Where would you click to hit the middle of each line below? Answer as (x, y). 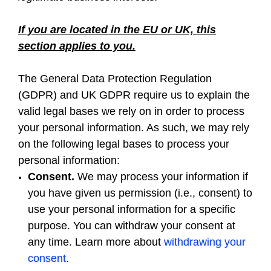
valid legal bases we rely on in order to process (131, 111)
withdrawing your (205, 242)
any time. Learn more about (96, 242)
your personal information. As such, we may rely (134, 128)
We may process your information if (163, 177)
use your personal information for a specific (132, 209)
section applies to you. (77, 46)
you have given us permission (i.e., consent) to (140, 193)
